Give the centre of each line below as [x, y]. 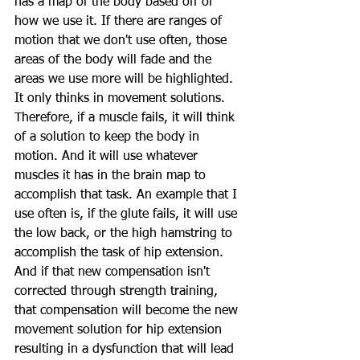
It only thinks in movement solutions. [122, 99]
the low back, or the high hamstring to [125, 234]
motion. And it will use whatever [108, 157]
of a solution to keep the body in [109, 137]
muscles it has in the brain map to [112, 176]
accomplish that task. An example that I [128, 195]
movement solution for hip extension [120, 330]
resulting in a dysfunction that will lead [126, 350]
